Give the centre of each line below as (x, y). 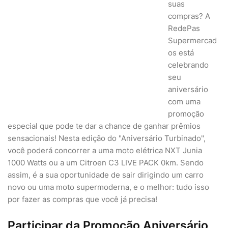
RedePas (184, 28)
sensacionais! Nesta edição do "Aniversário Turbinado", (107, 138)
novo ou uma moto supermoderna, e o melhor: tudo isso (108, 187)
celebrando (188, 65)
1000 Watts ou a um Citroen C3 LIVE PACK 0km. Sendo (106, 163)
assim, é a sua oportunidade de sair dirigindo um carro (106, 175)
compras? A (189, 16)
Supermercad (192, 40)
